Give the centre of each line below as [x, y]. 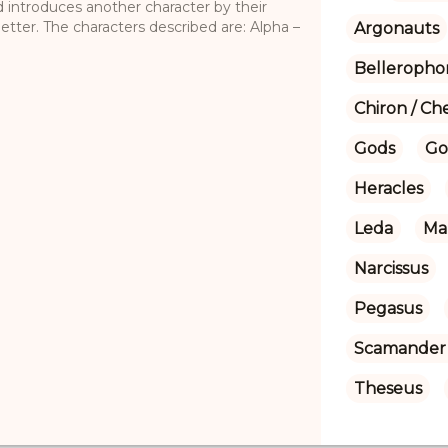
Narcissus [390, 268]
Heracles [388, 188]
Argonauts [396, 28]
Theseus [387, 388]
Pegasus [387, 308]
